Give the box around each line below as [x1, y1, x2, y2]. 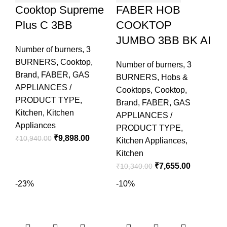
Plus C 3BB [15, 19, 72, 31]
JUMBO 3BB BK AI [116, 34, 211, 47]
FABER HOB [116, 4, 180, 16]
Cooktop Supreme [15, 4, 104, 16]
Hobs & [161, 73, 188, 82]
